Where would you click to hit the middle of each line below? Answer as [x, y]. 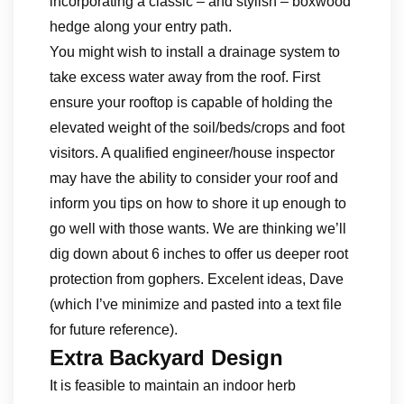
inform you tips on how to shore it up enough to [198, 203]
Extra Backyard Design [166, 358]
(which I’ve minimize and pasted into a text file [196, 304]
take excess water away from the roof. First [185, 77]
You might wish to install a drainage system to [195, 52]
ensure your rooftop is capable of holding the [191, 102]
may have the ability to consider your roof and [194, 178]
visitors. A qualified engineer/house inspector [192, 153]
